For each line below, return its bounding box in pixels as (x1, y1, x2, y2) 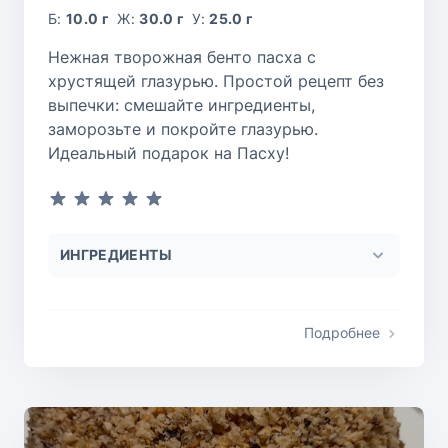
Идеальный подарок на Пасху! (48, 143, 289, 164)
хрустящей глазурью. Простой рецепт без (48, 71, 384, 92)
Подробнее (304, 324, 380, 342)
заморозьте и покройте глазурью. (48, 119, 318, 140)
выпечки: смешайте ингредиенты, (48, 95, 315, 116)
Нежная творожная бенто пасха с (48, 47, 316, 68)
